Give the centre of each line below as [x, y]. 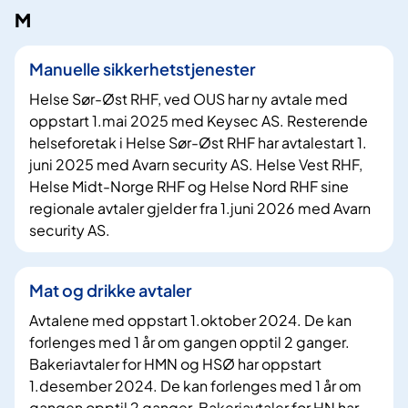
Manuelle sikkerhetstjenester [143, 69]
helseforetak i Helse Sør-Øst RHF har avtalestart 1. [198, 143]
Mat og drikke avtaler [111, 291]
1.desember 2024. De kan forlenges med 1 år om [195, 386]
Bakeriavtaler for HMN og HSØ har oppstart [175, 364]
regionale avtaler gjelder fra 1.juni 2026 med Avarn [200, 209]
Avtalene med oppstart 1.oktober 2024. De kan [190, 321]
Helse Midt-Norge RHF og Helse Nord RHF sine [189, 187]
